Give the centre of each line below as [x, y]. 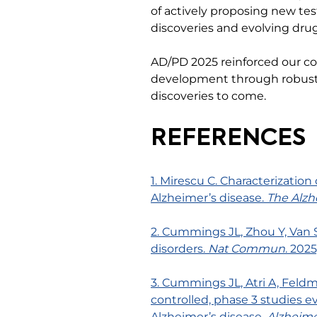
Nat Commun [247, 249]
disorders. [179, 249]
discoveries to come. [208, 96]
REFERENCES [228, 139]
